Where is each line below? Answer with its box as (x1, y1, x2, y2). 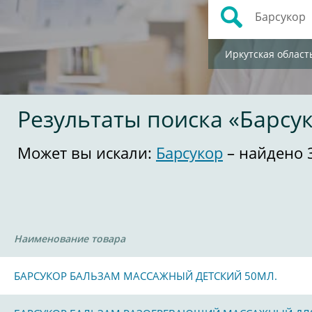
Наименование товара (14, 232, 125, 245)
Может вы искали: (17, 142, 156, 163)
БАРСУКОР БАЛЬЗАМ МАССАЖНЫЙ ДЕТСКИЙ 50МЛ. (14, 269, 277, 283)
